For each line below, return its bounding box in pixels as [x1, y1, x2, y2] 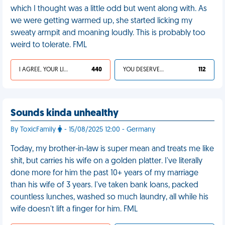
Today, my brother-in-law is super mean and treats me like [11, 145, 214, 153]
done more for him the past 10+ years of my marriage [11, 169, 198, 177]
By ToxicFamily [11, 126, 58, 134]
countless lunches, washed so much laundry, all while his [11, 193, 208, 201]
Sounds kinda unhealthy [11, 108, 119, 119]
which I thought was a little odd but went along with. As [11, 5, 207, 13]
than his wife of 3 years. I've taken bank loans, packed [11, 181, 198, 189]
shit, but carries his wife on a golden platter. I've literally [11, 157, 202, 165]
